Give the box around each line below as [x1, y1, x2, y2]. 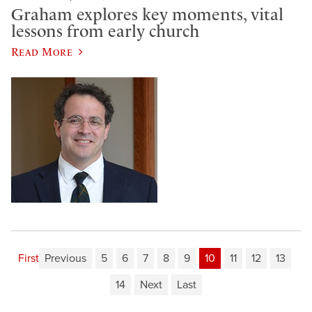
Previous [44, 251, 86, 265]
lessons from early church [11, 22, 199, 42]
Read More [11, 45, 73, 58]
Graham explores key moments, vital [11, 5, 283, 25]
